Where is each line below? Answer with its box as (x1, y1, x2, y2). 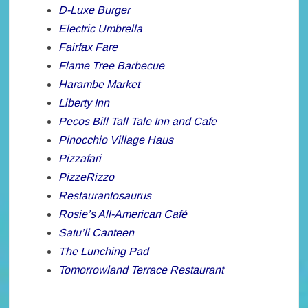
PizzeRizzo (58, 171, 115, 184)
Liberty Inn (58, 97, 110, 109)
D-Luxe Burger (58, 4, 131, 16)
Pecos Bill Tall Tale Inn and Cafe (58, 115, 217, 128)
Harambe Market (58, 78, 140, 91)
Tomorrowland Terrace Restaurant (58, 264, 224, 276)
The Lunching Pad (58, 245, 149, 258)
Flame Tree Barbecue (58, 60, 165, 72)
